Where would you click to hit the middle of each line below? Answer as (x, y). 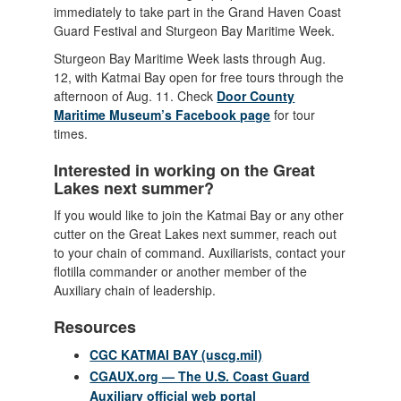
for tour (293, 114)
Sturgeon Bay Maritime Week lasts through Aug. (190, 58)
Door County (256, 95)
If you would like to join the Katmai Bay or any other (199, 214)
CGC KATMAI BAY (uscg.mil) (176, 354)
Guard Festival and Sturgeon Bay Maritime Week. (198, 30)
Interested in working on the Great (185, 170)
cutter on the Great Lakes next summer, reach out (196, 233)
